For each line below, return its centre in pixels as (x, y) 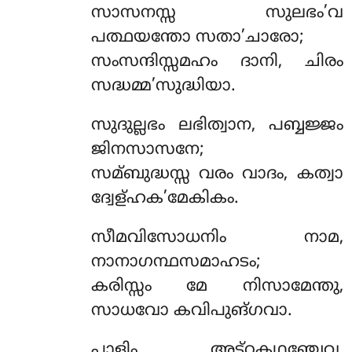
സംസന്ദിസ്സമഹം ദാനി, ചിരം (217, 62)
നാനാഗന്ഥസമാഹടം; (176, 262)
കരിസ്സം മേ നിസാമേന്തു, (217, 286)
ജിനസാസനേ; (147, 150)
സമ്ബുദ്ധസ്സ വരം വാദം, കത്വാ (217, 174)
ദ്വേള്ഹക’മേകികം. (165, 198)
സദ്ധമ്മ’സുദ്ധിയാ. (163, 86)
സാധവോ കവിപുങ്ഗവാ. (191, 311)
